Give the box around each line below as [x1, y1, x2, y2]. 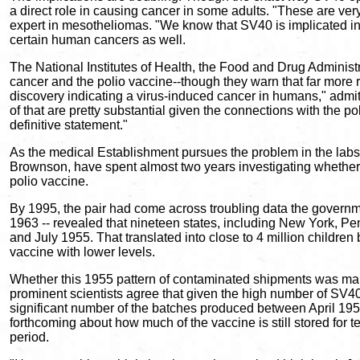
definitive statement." [10, 118, 128, 132]
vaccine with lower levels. [10, 245, 155, 259]
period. [10, 330, 49, 344]
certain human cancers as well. [10, 33, 186, 47]
